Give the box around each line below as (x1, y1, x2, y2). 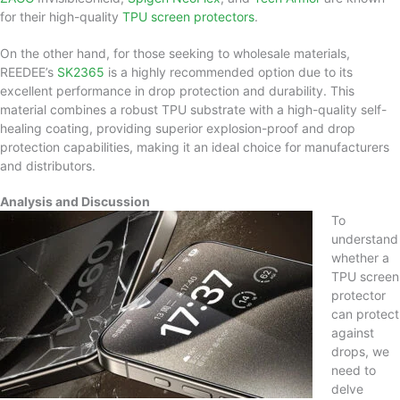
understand (331, 231, 398, 247)
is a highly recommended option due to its (104, 63, 353, 79)
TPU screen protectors (122, 9, 254, 25)
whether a (331, 250, 389, 266)
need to (331, 362, 376, 379)
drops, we (331, 344, 389, 360)
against (331, 325, 374, 341)
